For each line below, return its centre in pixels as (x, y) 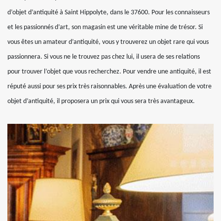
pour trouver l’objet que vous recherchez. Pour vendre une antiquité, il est (109, 72)
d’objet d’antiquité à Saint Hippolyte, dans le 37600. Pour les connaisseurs (109, 13)
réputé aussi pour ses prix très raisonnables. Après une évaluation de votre (110, 87)
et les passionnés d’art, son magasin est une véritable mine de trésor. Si (105, 28)
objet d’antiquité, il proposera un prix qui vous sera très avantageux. (101, 102)
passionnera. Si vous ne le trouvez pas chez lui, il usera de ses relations (104, 57)
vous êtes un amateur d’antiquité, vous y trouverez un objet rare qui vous (108, 42)
